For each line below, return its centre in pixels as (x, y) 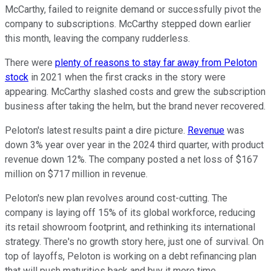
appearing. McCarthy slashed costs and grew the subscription (135, 91)
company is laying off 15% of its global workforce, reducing (130, 212)
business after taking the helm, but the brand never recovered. (135, 106)
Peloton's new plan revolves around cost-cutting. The (116, 198)
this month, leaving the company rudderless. (97, 38)
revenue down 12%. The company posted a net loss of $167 (131, 159)
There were (30, 62)
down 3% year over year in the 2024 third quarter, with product (134, 145)
